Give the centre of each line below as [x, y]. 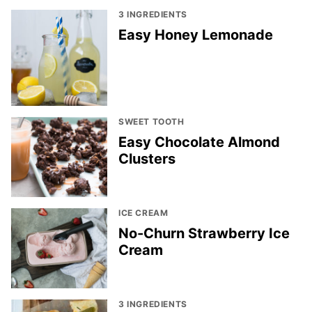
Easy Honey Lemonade [196, 34]
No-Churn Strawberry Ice [204, 233]
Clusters [147, 158]
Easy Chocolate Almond [199, 142]
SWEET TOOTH [151, 121]
